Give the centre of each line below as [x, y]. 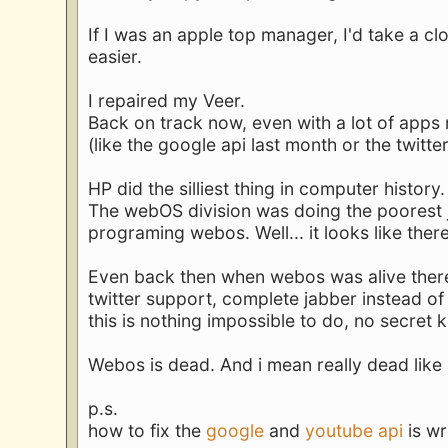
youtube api [357, 431]
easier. [115, 57]
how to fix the [147, 431]
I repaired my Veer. [167, 101]
